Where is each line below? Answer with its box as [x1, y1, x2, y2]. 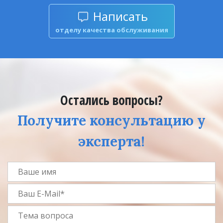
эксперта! [78, 132, 145, 150]
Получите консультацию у [17, 111, 206, 129]
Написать [93, 7, 148, 24]
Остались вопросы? [60, 91, 163, 109]
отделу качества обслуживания [55, 25, 168, 34]
